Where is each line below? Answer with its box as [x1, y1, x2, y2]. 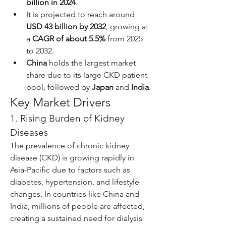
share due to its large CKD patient [26, 70, 147, 80]
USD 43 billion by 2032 [26, 22, 106, 31]
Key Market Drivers [10, 95, 110, 109]
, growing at [106, 22, 148, 31]
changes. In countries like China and [10, 189, 139, 199]
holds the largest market [47, 58, 136, 68]
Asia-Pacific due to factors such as [10, 165, 130, 175]
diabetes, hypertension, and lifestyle [10, 177, 139, 187]
